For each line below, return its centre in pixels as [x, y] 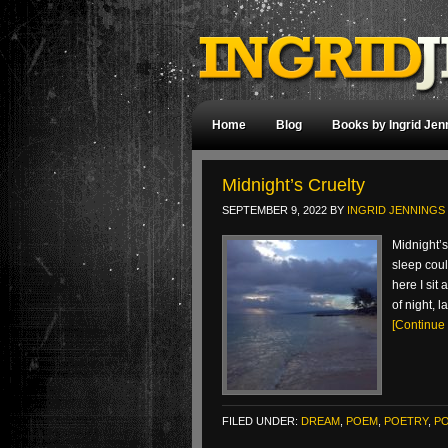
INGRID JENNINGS [396, 210]
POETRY [406, 421]
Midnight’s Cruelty [296, 185]
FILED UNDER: [261, 421]
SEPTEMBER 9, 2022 [274, 210]
